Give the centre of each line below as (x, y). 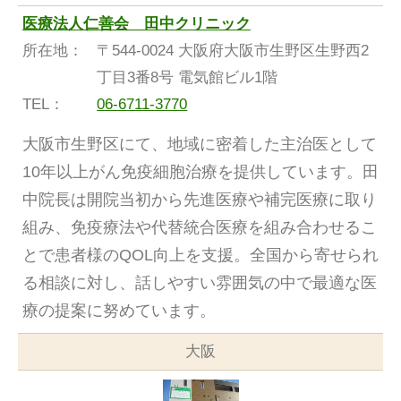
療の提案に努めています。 (119, 311)
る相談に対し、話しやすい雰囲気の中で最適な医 (200, 283)
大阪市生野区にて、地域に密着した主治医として (200, 145)
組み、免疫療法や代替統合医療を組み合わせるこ (200, 228)
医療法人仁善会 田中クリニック (137, 24)
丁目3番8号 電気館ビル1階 (188, 78)
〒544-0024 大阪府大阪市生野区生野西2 (233, 51)
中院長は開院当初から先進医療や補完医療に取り (200, 200)
